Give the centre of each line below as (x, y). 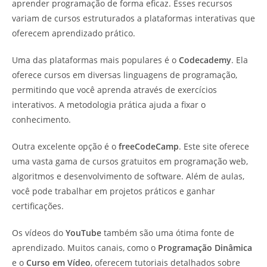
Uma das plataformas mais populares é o (95, 60)
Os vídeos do (39, 233)
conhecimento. (41, 120)
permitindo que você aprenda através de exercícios (114, 90)
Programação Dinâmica (205, 248)
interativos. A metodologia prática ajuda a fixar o (109, 105)
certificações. (38, 206)
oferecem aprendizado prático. (74, 33)
